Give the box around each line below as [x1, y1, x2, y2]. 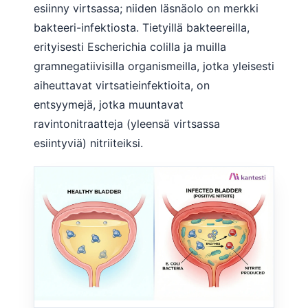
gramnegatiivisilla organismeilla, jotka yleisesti [34, 58, 274, 73]
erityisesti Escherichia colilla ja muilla [34, 39, 226, 54]
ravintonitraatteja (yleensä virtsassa [34, 116, 220, 131]
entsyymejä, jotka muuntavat [34, 97, 184, 111]
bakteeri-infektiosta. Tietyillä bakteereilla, [34, 20, 250, 34]
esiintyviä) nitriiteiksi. [34, 135, 143, 150]
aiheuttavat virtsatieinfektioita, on [34, 78, 210, 92]
